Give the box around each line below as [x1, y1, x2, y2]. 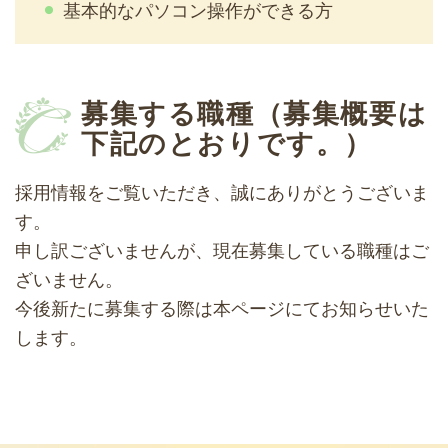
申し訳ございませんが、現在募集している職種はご [15, 239, 429, 262]
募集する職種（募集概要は [81, 96, 428, 129]
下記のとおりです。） [81, 126, 373, 159]
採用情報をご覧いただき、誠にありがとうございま [15, 181, 429, 204]
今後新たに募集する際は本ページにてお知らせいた [15, 297, 429, 320]
